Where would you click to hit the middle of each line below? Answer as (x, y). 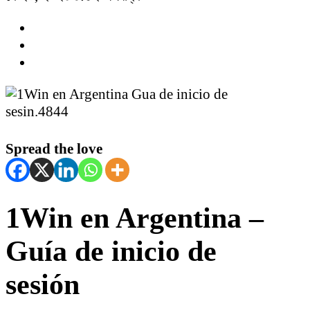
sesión (43, 284)
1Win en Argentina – (135, 218)
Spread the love (54, 148)
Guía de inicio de (111, 251)
